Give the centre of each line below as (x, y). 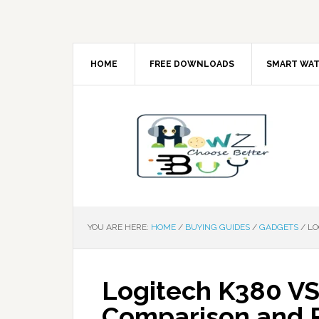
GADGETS (279, 227)
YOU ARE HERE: (119, 227)
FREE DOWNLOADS (192, 64)
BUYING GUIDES (218, 227)
